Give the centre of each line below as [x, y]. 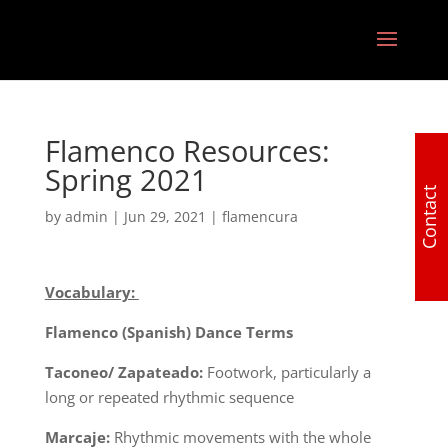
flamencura [259, 216]
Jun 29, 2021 [164, 216]
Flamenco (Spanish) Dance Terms [168, 332]
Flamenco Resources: [187, 150]
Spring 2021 [126, 179]
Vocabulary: [91, 292]
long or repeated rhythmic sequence [169, 397]
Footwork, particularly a [286, 372]
